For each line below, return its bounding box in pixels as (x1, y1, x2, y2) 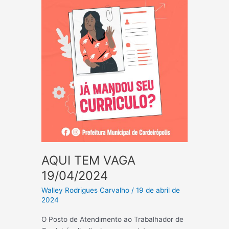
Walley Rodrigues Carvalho (41, 186, 132, 195)
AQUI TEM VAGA (41, 152, 136, 168)
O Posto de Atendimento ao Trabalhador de (41, 215, 184, 223)
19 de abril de (136, 186, 180, 195)
